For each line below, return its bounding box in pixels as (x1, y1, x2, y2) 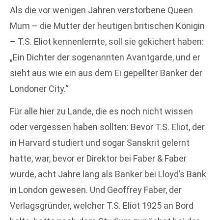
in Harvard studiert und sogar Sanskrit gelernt (10, 137, 190, 148)
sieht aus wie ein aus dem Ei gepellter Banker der (10, 67, 202, 78)
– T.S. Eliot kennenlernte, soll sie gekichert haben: (10, 36, 204, 47)
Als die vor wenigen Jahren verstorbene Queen (10, 4, 193, 15)
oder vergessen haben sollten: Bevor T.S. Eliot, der (10, 121, 205, 132)
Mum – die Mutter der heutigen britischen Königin (10, 20, 205, 31)
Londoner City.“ (10, 83, 69, 94)
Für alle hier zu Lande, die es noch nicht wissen (10, 106, 193, 116)
